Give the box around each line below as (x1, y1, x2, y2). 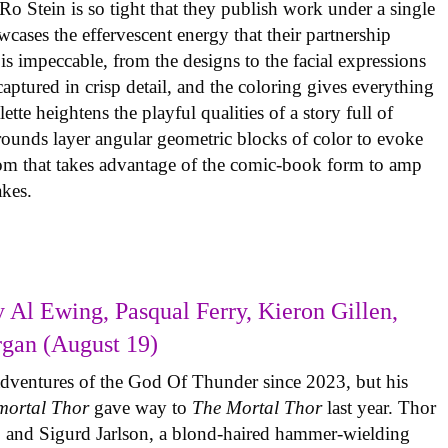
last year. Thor (327, 396, 437, 418)
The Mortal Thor (192, 396, 328, 418)
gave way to (94, 396, 193, 418)
